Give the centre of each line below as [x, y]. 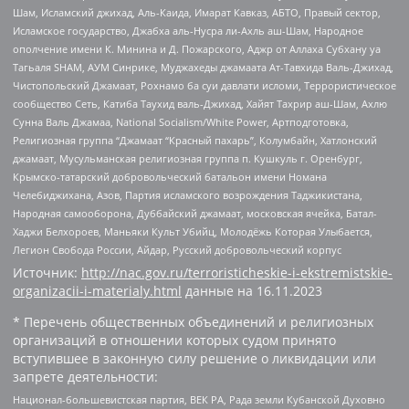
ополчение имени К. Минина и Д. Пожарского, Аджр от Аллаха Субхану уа [197, 49]
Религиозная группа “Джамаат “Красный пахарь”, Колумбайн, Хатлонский [195, 141]
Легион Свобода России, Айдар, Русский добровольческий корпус [177, 250]
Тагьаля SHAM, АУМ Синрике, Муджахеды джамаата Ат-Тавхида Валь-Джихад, [203, 68]
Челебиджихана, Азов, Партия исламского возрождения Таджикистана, [188, 195]
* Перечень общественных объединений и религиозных [193, 321]
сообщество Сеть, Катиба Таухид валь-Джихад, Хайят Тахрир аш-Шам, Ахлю [200, 104]
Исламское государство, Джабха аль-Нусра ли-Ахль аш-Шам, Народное [188, 31]
